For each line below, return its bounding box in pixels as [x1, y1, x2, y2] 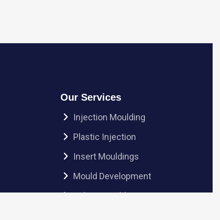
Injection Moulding [73, 112, 145, 122]
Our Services [60, 92, 121, 103]
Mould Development [73, 171, 151, 181]
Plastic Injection [73, 132, 136, 142]
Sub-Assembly [73, 191, 131, 201]
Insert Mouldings [73, 151, 139, 162]
